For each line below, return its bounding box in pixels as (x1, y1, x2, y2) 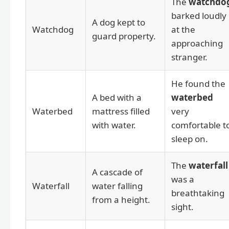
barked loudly (171, 10, 226, 22)
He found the (171, 78, 225, 90)
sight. (171, 201, 194, 213)
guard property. (92, 30, 156, 42)
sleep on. (171, 133, 208, 145)
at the (171, 24, 195, 36)
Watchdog (32, 24, 74, 36)
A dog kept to (92, 16, 145, 29)
